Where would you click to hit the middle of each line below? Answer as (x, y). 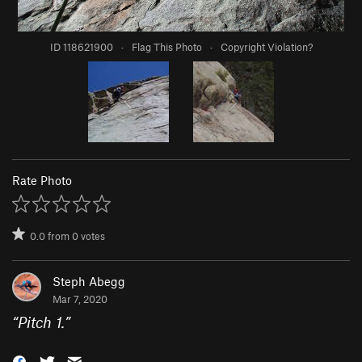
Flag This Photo (166, 47)
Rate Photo (42, 181)
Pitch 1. (41, 322)
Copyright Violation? (266, 47)
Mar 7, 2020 (80, 299)
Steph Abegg (89, 282)
